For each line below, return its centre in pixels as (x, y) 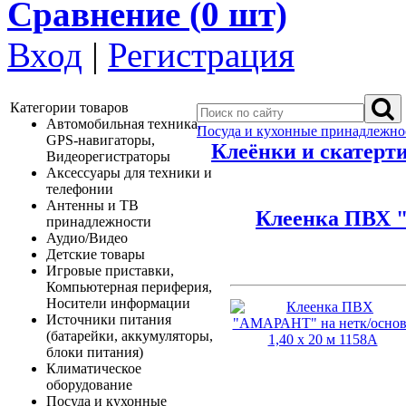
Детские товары (96, 254)
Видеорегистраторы (108, 156)
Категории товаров (69, 107)
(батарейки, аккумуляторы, (130, 336)
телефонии (80, 189)
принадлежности (99, 222)
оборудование (89, 385)
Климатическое (94, 368)
